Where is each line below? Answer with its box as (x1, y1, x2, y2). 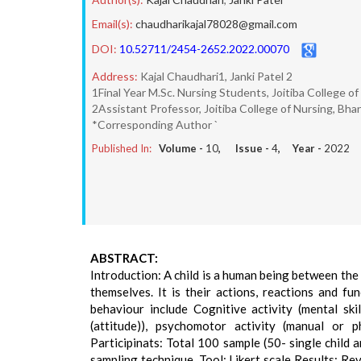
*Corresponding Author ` (92, 118, 218, 131)
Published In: (92, 142, 151, 155)
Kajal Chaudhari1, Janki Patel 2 (140, 69, 293, 83)
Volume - (159, 142, 205, 155)
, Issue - (218, 142, 272, 155)
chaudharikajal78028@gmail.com (135, 17, 297, 31)
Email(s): (92, 17, 133, 31)
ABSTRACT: (90, 251, 158, 265)
